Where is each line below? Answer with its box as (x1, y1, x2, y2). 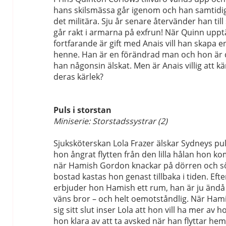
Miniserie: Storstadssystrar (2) (53, 115, 167, 127)
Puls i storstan (53, 104, 111, 116)
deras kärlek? (53, 71, 103, 82)
